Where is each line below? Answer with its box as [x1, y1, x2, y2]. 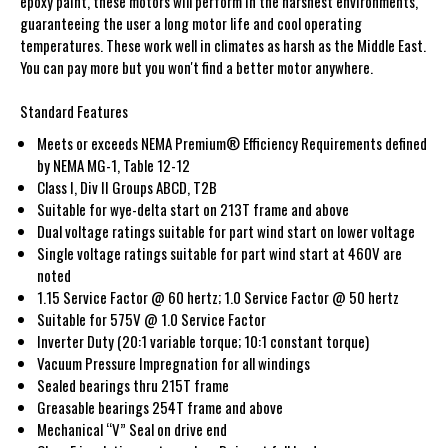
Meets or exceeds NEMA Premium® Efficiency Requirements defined [37, 131, 428, 154]
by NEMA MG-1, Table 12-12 [37, 153, 191, 176]
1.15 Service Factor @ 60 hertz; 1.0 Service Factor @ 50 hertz [37, 285, 400, 308]
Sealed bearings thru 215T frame [37, 373, 230, 396]
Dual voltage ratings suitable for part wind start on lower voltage [37, 219, 416, 242]
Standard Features [20, 99, 128, 122]
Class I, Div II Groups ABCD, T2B [37, 175, 218, 198]
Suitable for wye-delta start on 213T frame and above [37, 197, 350, 220]
